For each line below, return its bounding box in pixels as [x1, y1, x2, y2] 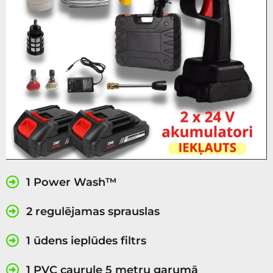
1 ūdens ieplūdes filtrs [26, 234, 146, 248]
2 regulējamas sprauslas [26, 205, 160, 219]
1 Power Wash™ [26, 175, 117, 190]
